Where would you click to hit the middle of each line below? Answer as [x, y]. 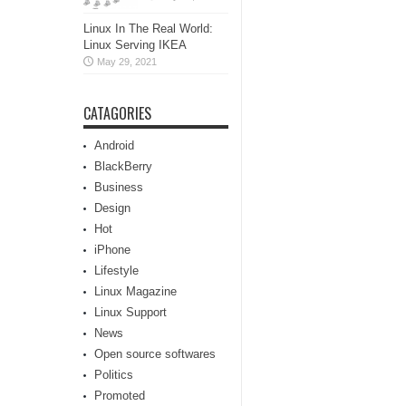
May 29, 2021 [127, 62]
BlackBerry [123, 166]
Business [119, 187]
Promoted [120, 396]
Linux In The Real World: [148, 29]
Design [112, 208]
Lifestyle [116, 271]
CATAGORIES [117, 113]
